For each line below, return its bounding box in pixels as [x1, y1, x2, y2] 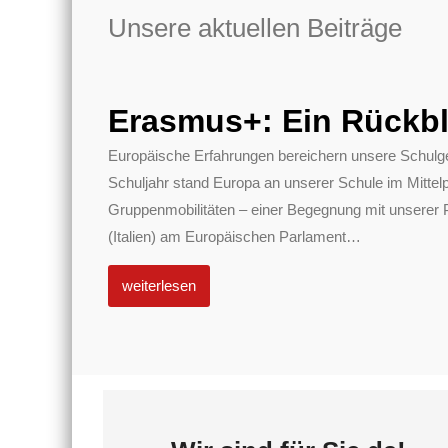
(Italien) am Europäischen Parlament [107, 227, 346, 245]
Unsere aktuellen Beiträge [107, 13, 402, 43]
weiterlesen [121, 276, 196, 294]
